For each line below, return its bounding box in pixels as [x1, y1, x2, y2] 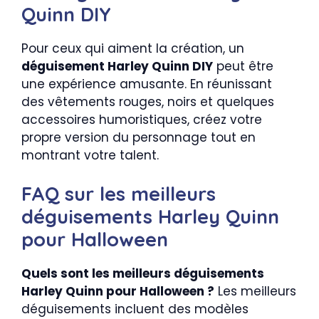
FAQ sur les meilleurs [21, 182, 216, 206]
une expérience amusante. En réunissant [21, 75, 272, 93]
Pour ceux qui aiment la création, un [21, 39, 244, 57]
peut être [213, 57, 273, 75]
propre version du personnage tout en [21, 128, 256, 146]
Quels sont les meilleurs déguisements [21, 265, 264, 283]
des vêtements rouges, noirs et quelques [21, 93, 274, 110]
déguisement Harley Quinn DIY [21, 57, 213, 75]
